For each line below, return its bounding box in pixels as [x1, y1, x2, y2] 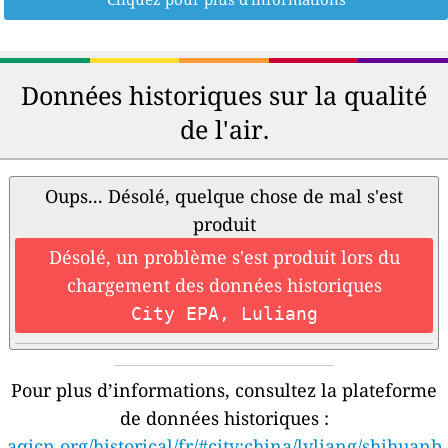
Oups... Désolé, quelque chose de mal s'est [45, 184, 403, 209]
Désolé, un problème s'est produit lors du [48, 245, 400, 270]
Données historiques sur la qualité [21, 78, 427, 113]
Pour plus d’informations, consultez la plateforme [11, 378, 437, 403]
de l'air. [179, 112, 269, 147]
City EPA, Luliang [130, 303, 318, 325]
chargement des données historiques [66, 273, 382, 298]
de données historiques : [119, 406, 329, 431]
